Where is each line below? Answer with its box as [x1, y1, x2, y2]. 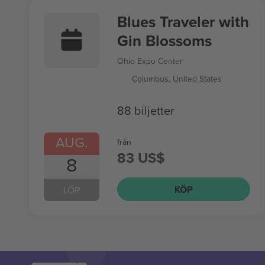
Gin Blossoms [117, 30, 212, 52]
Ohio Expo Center [117, 55, 183, 67]
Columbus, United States [131, 73, 222, 85]
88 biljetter [117, 101, 174, 119]
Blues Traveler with [117, 11, 249, 33]
